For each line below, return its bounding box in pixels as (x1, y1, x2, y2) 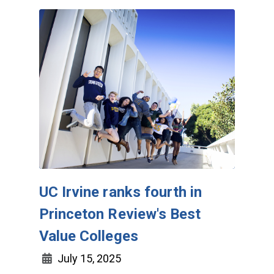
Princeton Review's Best (39, 206, 201, 223)
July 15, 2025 (55, 252, 121, 265)
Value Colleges (39, 228, 138, 245)
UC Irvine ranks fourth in (39, 183, 202, 201)
